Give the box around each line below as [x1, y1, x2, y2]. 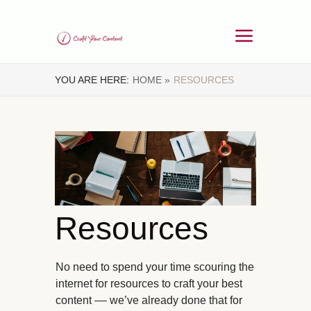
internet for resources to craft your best [56, 278, 242, 290]
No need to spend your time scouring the [56, 261, 254, 274]
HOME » [133, 74, 170, 85]
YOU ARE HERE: [55, 74, 129, 85]
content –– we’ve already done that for [56, 294, 242, 307]
